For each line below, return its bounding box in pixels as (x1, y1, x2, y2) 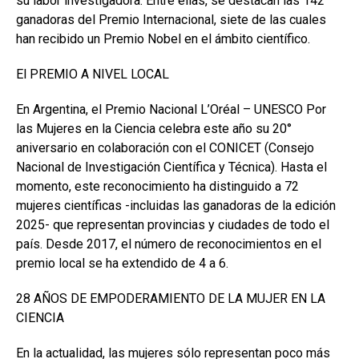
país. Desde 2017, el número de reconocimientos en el (16, 236, 321, 252)
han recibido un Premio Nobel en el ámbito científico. (16, 31, 310, 46)
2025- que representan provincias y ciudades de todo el (16, 217, 329, 232)
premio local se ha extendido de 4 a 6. (16, 256, 228, 271)
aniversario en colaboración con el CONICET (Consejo (16, 140, 314, 155)
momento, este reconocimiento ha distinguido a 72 (16, 179, 299, 194)
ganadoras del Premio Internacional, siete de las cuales (16, 12, 326, 27)
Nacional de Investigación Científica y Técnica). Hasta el (16, 159, 327, 175)
